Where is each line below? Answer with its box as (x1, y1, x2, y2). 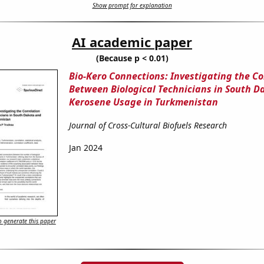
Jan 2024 (68, 142, 103, 154)
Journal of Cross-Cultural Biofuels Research (68, 120, 227, 131)
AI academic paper (72, 33, 192, 51)
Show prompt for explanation (92, 1, 172, 10)
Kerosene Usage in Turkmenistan (68, 95, 218, 109)
